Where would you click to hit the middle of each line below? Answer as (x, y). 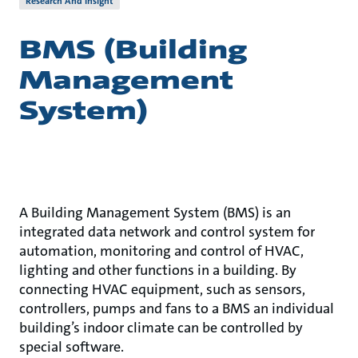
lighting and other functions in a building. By (158, 270)
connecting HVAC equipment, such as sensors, (162, 289)
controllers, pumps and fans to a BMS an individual (177, 308)
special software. (72, 347)
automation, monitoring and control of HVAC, (161, 251)
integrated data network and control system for (167, 232)
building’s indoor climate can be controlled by (161, 328)
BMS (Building (133, 50)
